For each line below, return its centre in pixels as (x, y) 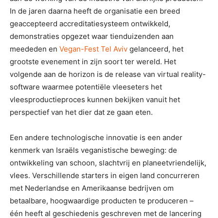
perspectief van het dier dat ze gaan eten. (81, 112)
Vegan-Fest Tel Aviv (93, 49)
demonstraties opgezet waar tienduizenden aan (92, 36)
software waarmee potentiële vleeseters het (86, 87)
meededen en (35, 49)
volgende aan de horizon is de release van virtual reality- (108, 74)
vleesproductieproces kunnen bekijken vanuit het (95, 99)
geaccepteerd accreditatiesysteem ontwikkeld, (90, 23)
